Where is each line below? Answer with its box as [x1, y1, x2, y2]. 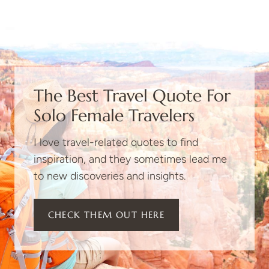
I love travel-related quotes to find [34, 136, 198, 150]
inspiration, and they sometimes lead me [34, 153, 227, 166]
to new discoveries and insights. [34, 169, 186, 183]
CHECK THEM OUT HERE [48, 209, 165, 221]
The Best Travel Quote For [34, 85, 231, 107]
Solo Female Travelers [34, 105, 195, 127]
